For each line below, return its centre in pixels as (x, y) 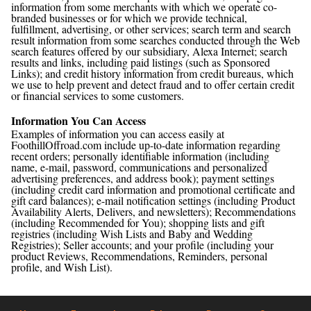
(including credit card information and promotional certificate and (153, 189)
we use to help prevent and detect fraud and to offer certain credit (153, 84)
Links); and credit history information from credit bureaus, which (152, 73)
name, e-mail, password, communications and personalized (139, 167)
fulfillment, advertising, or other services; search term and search (151, 29)
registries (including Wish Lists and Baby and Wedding (132, 234)
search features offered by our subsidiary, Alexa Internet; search (149, 51)
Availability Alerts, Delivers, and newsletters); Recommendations (153, 211)
